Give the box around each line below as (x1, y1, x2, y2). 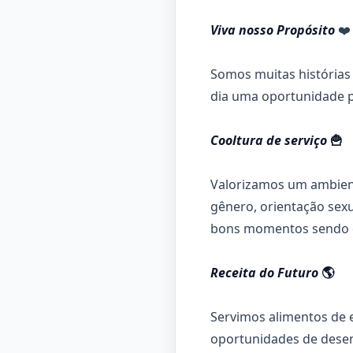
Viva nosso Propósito (210, 21, 338, 39)
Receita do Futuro (210, 264, 321, 281)
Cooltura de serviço (210, 132, 330, 149)
